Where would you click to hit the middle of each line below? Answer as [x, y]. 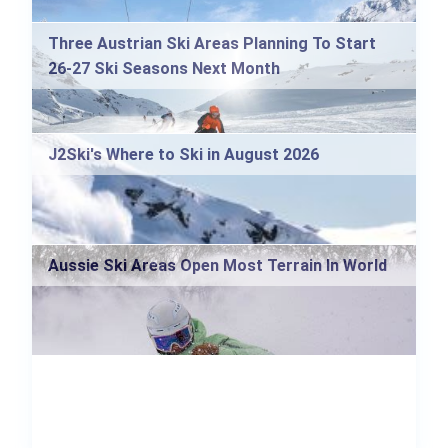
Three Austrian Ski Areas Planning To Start [212, 44]
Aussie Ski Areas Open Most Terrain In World [217, 266]
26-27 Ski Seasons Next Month [164, 69]
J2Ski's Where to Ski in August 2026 [183, 155]
